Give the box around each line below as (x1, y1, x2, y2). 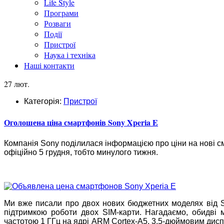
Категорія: (24, 97, 63, 105)
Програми (44, 7, 78, 18)
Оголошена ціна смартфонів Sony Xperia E (4, 116, 158, 128)
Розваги (44, 18, 71, 28)
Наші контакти (24, 60, 74, 70)
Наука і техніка (44, 49, 95, 60)
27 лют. (4, 78, 29, 89)
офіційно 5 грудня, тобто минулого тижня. (4, 147, 158, 156)
